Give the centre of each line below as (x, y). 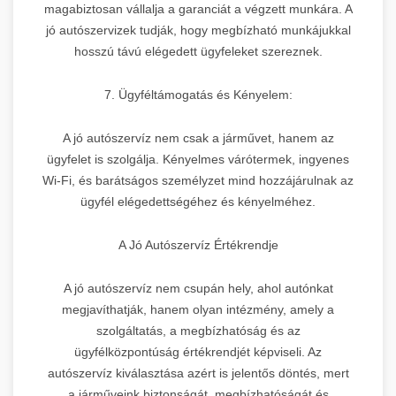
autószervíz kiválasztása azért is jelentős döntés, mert (198, 373)
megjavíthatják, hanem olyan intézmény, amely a (198, 309)
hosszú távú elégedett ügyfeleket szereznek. (198, 51)
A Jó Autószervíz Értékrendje (198, 244)
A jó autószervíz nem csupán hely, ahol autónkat (198, 288)
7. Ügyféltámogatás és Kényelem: (198, 94)
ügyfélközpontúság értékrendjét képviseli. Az (198, 351)
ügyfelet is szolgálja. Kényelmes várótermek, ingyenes (198, 159)
